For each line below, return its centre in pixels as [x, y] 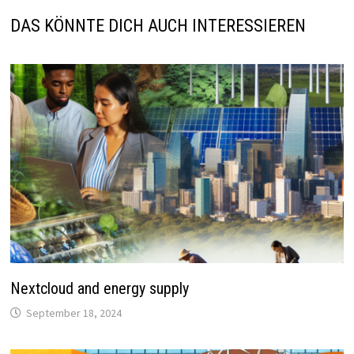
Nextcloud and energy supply [99, 288]
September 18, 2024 [73, 313]
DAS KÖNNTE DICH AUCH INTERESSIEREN [158, 26]
